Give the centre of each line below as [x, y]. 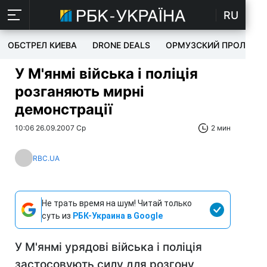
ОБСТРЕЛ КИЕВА [42, 45]
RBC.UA [46, 158]
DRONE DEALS [121, 45]
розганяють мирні [80, 91]
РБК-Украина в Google [118, 216]
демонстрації [64, 109]
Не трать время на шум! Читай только [117, 203]
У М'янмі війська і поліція [106, 74]
